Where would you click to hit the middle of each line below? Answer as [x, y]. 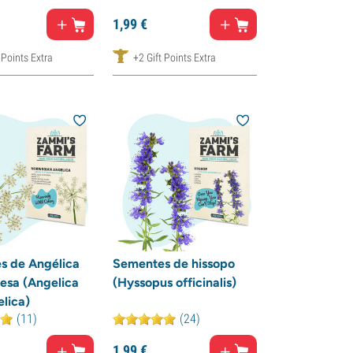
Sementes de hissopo [173, 264]
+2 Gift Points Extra [174, 57]
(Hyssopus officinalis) [174, 282]
